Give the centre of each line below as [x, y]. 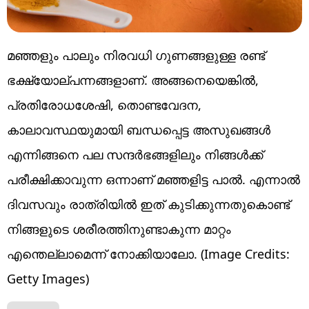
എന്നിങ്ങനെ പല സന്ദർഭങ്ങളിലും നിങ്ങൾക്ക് [135, 154]
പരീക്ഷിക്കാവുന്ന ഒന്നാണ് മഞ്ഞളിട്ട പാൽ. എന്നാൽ [153, 179]
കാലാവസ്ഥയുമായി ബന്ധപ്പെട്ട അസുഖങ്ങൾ [139, 129]
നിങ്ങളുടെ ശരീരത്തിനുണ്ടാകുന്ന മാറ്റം [119, 229]
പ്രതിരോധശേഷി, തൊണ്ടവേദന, [104, 104]
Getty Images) [48, 278]
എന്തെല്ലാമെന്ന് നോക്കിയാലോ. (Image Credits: [148, 253]
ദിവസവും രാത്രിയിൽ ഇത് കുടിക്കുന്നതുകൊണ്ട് [148, 204]
